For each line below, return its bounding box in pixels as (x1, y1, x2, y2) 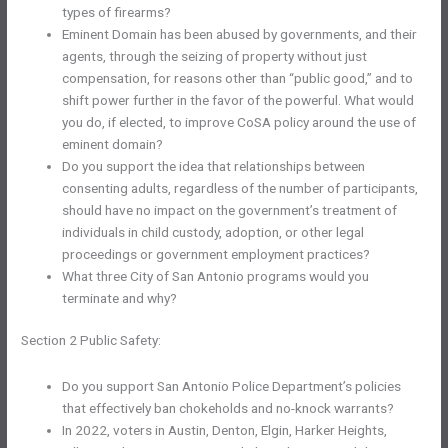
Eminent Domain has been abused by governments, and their (62, 25, 418, 42)
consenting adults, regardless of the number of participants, (62, 179, 419, 196)
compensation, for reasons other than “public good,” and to (62, 69, 414, 86)
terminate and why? (62, 289, 178, 306)
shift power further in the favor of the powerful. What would (62, 91, 415, 108)
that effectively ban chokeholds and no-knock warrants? (62, 399, 395, 416)
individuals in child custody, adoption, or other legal (62, 223, 365, 240)
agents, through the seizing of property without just (62, 47, 368, 64)
